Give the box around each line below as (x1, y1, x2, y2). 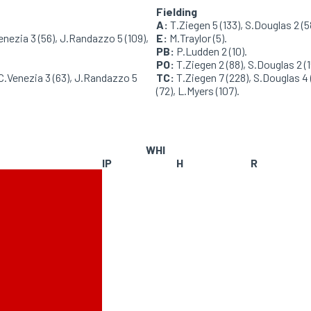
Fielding (156, 5, 197, 18)
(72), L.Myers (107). (156, 84, 239, 97)
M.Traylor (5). (167, 31, 227, 44)
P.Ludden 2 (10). (174, 44, 247, 58)
